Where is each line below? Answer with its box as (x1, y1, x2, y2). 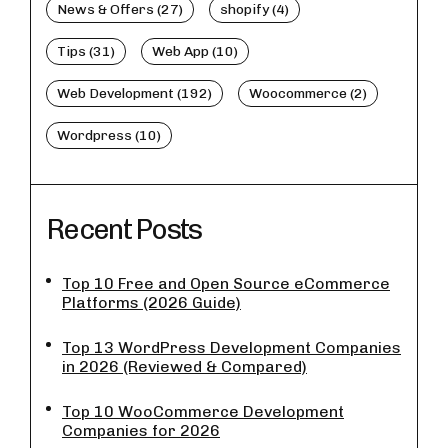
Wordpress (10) (57, 126, 161, 144)
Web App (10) (152, 42, 238, 60)
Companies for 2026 (62, 420, 220, 440)
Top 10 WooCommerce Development (62, 401, 344, 421)
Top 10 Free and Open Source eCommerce (62, 273, 390, 293)
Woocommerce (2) (249, 84, 367, 102)
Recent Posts (46, 212, 202, 246)
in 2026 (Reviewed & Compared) (62, 356, 307, 376)
